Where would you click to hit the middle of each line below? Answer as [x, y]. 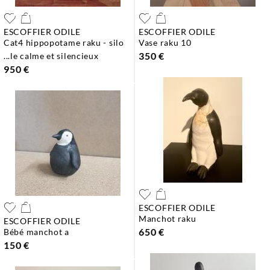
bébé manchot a [39, 232]
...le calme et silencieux [51, 56]
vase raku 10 [168, 42]
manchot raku [171, 218]
